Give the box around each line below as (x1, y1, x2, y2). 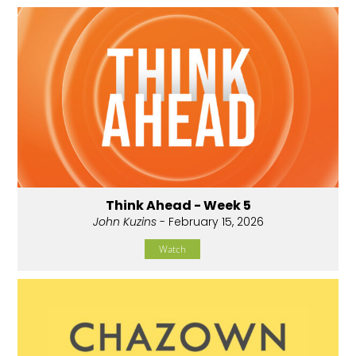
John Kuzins (92, 214, 157, 230)
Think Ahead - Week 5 (105, 196, 251, 215)
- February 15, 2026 (156, 214, 264, 230)
